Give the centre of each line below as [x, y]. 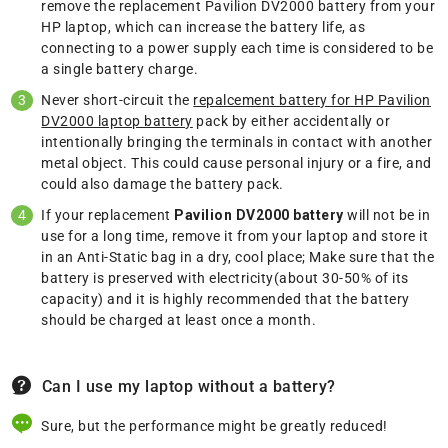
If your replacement [108, 214]
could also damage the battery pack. [162, 183]
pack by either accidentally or [291, 120]
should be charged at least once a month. [179, 319]
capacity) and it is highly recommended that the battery [225, 298]
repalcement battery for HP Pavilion [312, 99]
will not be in [387, 214]
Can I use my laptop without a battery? [188, 386]
